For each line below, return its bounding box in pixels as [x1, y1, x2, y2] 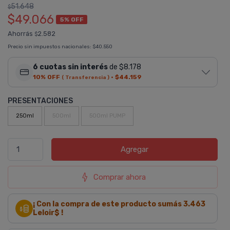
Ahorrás [8, 30, 34, 37]
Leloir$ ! [33, 208, 63, 217]
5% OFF [60, 15, 84, 23]
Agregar [121, 145, 149, 154]
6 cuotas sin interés [33, 63, 108, 71]
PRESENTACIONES [8, 97, 73, 105]
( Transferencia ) [62, 74, 109, 80]
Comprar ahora [93, 172, 146, 182]
